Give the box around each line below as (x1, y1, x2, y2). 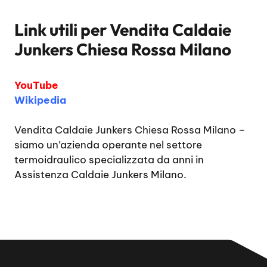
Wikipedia (14, 93, 66, 107)
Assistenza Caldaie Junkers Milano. (14, 168, 187, 181)
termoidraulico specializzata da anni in (14, 153, 204, 166)
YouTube (14, 78, 58, 92)
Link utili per (14, 18, 110, 40)
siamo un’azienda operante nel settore (14, 138, 202, 151)
